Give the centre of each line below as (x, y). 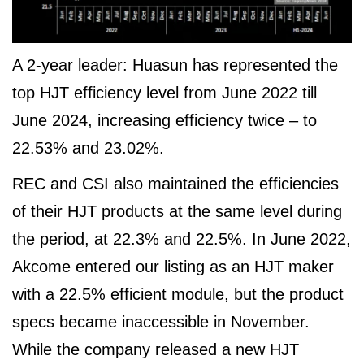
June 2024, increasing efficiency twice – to (165, 121)
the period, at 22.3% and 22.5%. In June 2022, (182, 239)
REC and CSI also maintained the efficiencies (175, 184)
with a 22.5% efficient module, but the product (178, 295)
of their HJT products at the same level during (177, 212)
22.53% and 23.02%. (88, 148)
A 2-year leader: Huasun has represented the (175, 65)
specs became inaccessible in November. (161, 322)
